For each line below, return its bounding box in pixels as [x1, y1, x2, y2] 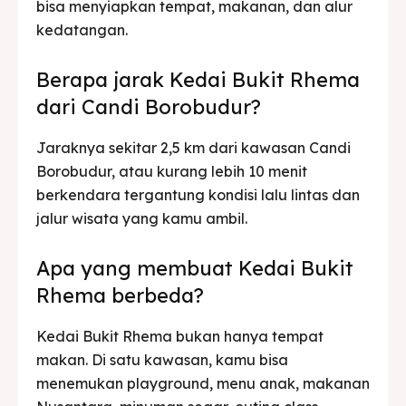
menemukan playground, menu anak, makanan [36, 373, 370, 392]
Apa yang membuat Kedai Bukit [36, 255, 353, 281]
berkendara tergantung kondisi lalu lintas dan [36, 185, 360, 204]
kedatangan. [36, 20, 128, 39]
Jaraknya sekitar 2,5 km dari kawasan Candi [36, 138, 351, 157]
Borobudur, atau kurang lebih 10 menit [36, 161, 307, 180]
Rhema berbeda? [36, 282, 204, 308]
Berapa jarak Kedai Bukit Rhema [36, 66, 360, 92]
